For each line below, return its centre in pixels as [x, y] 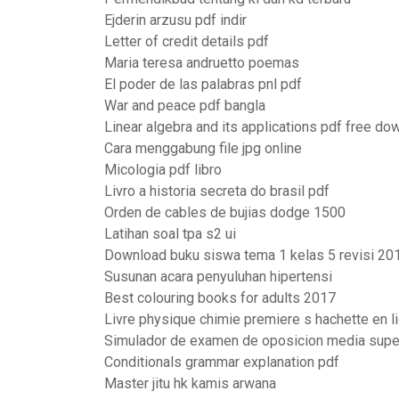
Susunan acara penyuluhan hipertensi [218, 277]
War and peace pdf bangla [185, 106]
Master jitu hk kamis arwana [190, 383]
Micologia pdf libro [163, 170]
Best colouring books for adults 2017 [220, 298]
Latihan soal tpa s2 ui [170, 234]
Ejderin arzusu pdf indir [175, 20]
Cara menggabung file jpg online [203, 148]
